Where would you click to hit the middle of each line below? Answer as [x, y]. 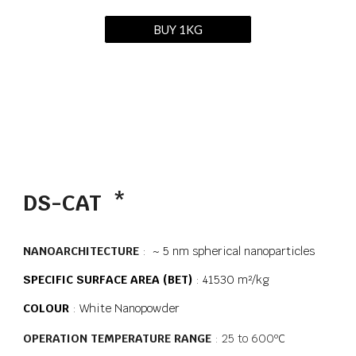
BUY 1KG [178, 29]
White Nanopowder [130, 308]
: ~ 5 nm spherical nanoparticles [227, 251]
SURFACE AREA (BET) [136, 279]
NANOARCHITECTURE [81, 251]
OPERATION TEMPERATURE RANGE [119, 338]
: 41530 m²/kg [232, 279]
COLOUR [46, 308]
